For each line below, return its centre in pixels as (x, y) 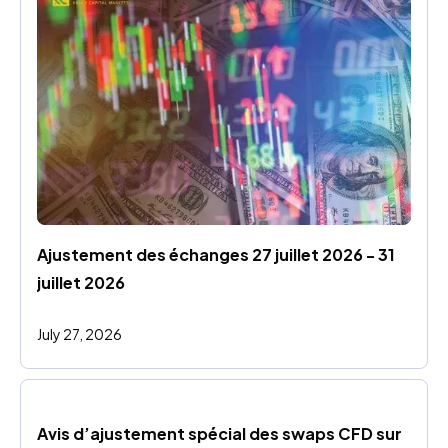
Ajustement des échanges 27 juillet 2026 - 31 (216, 254)
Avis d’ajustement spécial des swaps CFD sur (219, 433)
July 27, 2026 (79, 333)
